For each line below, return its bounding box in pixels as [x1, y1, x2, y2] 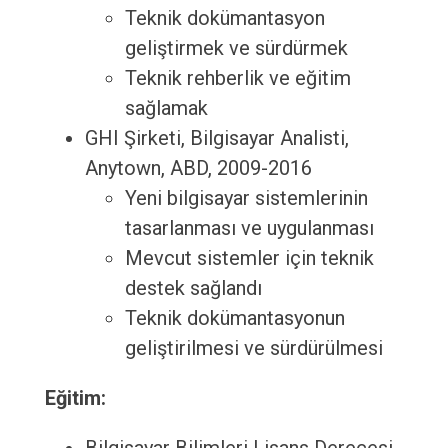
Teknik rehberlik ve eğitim [124, 66, 351, 91]
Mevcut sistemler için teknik [124, 246, 374, 271]
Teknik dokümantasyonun [124, 306, 345, 331]
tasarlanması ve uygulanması [124, 216, 374, 241]
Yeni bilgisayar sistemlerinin [124, 186, 368, 211]
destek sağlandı [124, 276, 262, 301]
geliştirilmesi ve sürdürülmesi [124, 336, 383, 361]
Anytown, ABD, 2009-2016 [84, 156, 312, 181]
